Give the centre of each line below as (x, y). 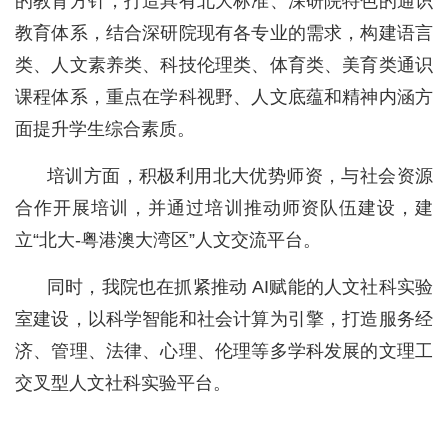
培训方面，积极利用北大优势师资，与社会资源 (240, 176)
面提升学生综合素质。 (105, 129)
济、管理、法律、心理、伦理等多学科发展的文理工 (224, 351)
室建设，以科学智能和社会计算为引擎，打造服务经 (224, 319)
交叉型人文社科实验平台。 (123, 383)
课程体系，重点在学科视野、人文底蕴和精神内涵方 (224, 97)
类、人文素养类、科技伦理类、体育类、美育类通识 (224, 65)
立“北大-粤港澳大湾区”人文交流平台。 (168, 240)
